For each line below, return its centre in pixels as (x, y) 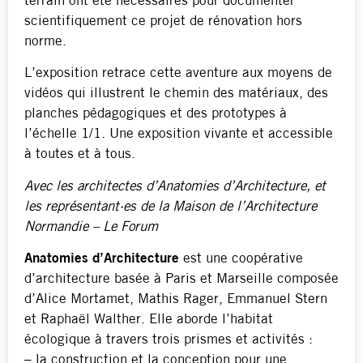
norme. (45, 41)
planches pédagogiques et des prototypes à (156, 114)
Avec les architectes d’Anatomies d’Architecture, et (175, 186)
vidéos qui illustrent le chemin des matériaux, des (176, 94)
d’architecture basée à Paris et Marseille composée (181, 280)
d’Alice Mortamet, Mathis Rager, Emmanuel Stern (176, 300)
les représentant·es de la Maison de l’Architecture (171, 207)
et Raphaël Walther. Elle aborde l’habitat (149, 320)
